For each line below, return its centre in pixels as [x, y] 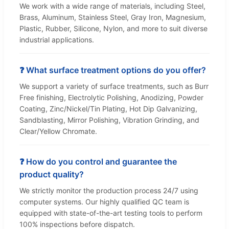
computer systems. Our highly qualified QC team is [104, 202]
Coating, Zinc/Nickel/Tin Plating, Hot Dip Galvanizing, [108, 109]
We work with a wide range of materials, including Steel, [112, 6]
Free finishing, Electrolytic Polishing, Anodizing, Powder [111, 98]
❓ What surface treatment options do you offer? [113, 70]
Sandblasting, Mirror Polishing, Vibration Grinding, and [109, 120]
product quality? [52, 175]
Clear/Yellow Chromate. [58, 131]
